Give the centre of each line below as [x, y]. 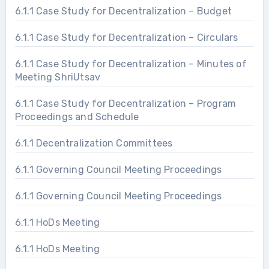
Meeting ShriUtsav [58, 77]
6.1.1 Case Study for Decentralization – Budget [123, 11]
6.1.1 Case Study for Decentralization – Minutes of [131, 64]
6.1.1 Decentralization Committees [94, 143]
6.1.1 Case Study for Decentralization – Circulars [126, 37]
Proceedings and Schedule [77, 116]
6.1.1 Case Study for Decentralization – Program [125, 103]
